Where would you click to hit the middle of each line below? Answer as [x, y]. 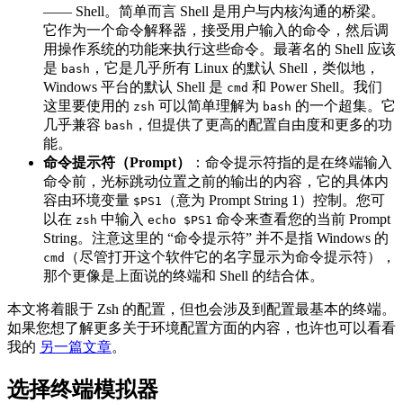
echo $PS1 [180, 220]
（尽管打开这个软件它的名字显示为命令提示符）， [230, 257]
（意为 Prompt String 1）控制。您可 [273, 201]
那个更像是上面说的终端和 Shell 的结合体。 [184, 276]
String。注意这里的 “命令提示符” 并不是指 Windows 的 [216, 238]
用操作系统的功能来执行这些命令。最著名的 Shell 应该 [219, 49]
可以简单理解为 [209, 106]
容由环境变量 [88, 201]
